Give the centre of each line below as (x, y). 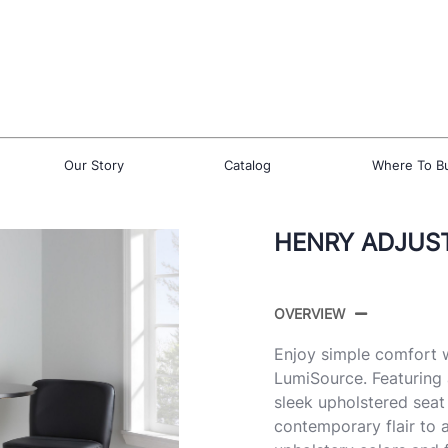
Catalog (247, 164)
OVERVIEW (309, 313)
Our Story (93, 164)
